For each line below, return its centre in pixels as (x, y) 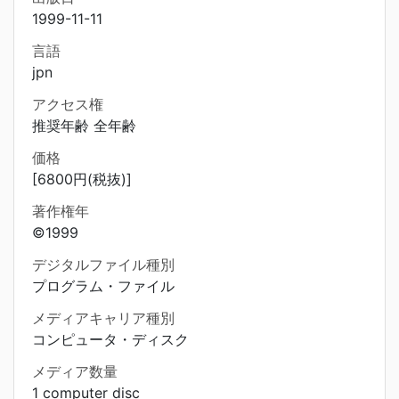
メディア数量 (75, 371)
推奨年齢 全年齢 (84, 126)
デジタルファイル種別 (103, 265)
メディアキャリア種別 (103, 318)
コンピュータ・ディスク (110, 339)
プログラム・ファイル (103, 286)
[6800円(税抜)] (82, 179)
